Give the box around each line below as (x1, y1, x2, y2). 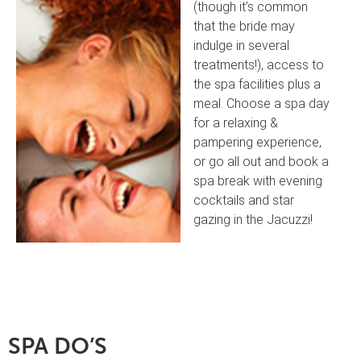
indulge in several (193, 37, 290, 53)
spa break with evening (193, 172, 323, 189)
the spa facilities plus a (193, 76, 322, 92)
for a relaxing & (193, 114, 279, 131)
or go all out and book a (193, 153, 330, 169)
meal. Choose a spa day (193, 95, 330, 111)
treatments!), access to (193, 56, 325, 73)
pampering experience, (193, 134, 322, 150)
